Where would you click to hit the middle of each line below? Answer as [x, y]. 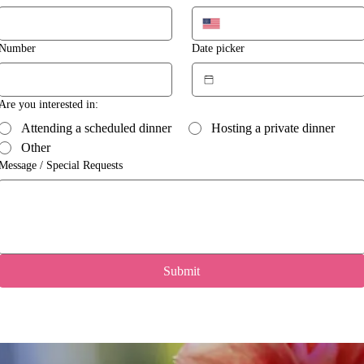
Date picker [218, 49]
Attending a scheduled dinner [96, 128]
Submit [182, 271]
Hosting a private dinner [273, 128]
